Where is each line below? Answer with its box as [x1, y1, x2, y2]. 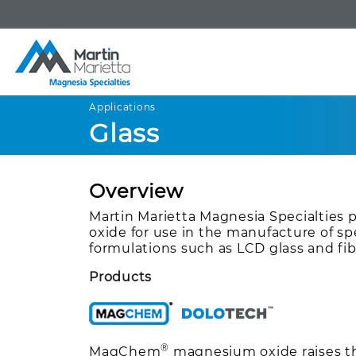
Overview [89, 179, 184, 203]
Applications [89, 100, 157, 113]
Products [89, 269, 153, 284]
